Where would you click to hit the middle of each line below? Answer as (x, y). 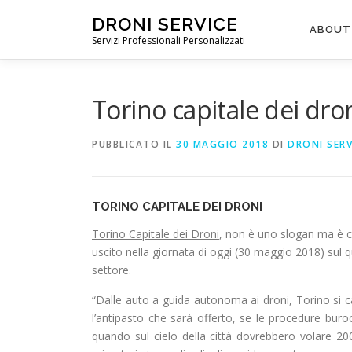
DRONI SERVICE (165, 24)
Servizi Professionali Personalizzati (169, 40)
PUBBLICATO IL (134, 144)
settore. (112, 270)
